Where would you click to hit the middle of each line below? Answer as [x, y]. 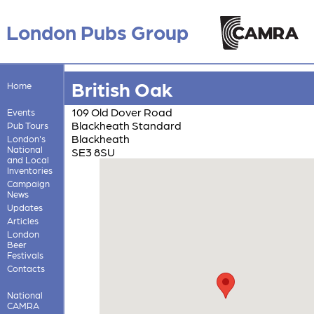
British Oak [122, 88]
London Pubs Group [97, 31]
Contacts [26, 268]
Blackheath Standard [126, 125]
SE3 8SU [93, 151]
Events [21, 111]
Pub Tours [27, 125]
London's [26, 138]
